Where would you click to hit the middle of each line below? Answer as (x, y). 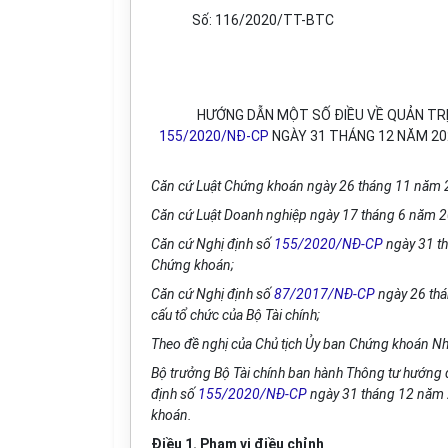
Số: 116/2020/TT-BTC (262, 20)
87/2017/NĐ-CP (324, 294)
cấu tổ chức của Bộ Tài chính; (235, 315)
